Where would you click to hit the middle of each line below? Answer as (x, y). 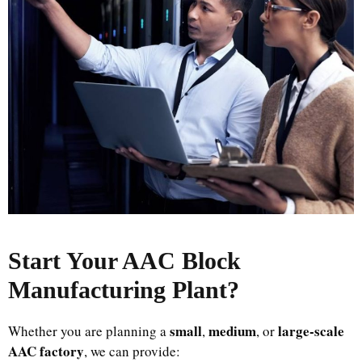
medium (232, 331)
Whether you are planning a (89, 331)
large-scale (311, 331)
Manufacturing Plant (118, 290)
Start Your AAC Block (124, 261)
